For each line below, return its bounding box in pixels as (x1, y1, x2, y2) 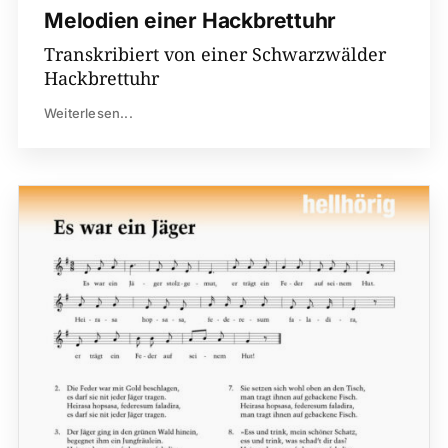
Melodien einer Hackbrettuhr (43, 8, 337, 34)
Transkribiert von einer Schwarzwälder (43, 42, 386, 67)
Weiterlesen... (43, 105, 133, 122)
